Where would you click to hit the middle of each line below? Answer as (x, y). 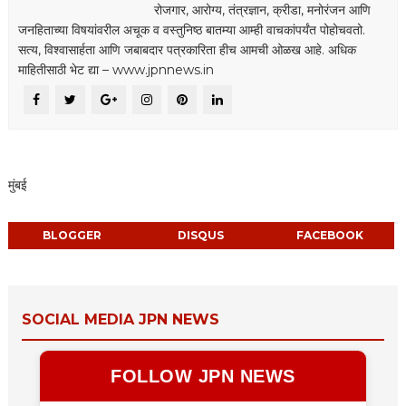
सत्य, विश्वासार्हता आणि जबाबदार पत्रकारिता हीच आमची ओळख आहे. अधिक (187, 49)
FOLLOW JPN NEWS (203, 376)
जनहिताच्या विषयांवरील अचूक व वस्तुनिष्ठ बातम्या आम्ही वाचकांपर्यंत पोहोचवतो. (191, 29)
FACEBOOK (329, 235)
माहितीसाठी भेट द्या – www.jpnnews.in (116, 69)
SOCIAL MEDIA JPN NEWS (120, 319)
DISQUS (201, 235)
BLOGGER (72, 235)
